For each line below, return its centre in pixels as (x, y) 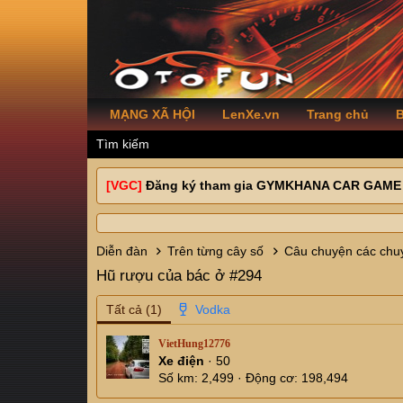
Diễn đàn (122, 251)
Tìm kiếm (123, 144)
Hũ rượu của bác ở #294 (179, 276)
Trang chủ (338, 114)
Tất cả (124, 309)
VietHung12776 (194, 344)
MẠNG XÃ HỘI (152, 114)
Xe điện (183, 361)
